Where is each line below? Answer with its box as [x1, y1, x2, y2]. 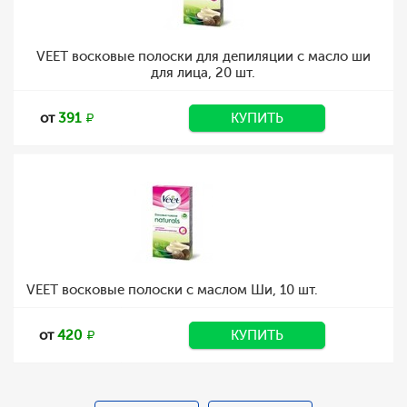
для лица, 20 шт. [151, 65, 255, 81]
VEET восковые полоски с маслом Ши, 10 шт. [26, 282, 318, 298]
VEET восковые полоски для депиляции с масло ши [35, 48, 371, 65]
